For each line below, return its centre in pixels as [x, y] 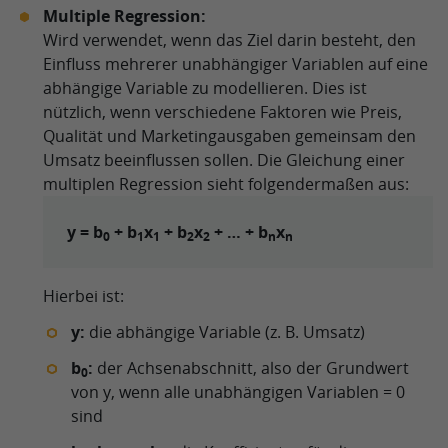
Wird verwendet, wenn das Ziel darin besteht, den [229, 40]
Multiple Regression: [124, 16]
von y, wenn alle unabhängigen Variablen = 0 [238, 392]
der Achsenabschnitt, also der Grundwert [251, 368]
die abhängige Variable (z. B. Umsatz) [225, 332]
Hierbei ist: [83, 296]
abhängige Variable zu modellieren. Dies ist [205, 88]
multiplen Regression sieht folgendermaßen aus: [226, 184]
